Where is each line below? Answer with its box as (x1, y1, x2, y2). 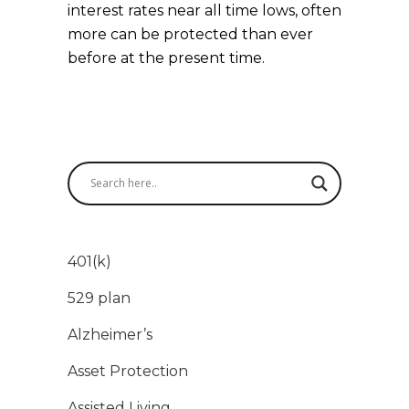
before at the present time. (68, 48, 265, 67)
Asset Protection (68, 362, 188, 380)
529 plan (68, 288, 131, 307)
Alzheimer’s (68, 325, 152, 343)
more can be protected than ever (68, 25, 313, 43)
